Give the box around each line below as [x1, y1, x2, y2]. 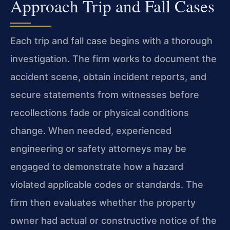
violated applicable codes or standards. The [10, 179, 203, 190]
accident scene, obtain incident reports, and [10, 71, 206, 82]
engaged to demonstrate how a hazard [10, 161, 183, 172]
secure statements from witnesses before [10, 89, 199, 100]
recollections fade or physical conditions [10, 107, 189, 118]
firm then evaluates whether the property [10, 197, 196, 208]
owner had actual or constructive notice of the [10, 215, 217, 226]
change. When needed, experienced [10, 125, 171, 136]
